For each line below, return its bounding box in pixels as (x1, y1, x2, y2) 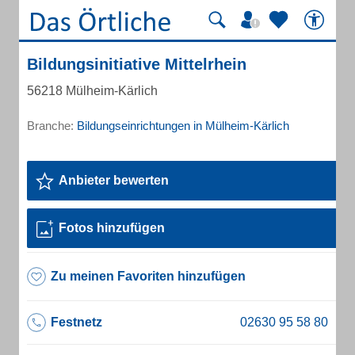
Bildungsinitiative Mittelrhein (27, 55, 246, 73)
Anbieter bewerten (59, 174, 169, 187)
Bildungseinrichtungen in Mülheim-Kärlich (77, 119, 289, 132)
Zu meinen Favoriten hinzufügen (51, 269, 246, 283)
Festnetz (51, 315, 102, 329)
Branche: (27, 119, 77, 132)
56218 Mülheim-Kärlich (27, 84, 158, 97)
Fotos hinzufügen (59, 221, 165, 235)
